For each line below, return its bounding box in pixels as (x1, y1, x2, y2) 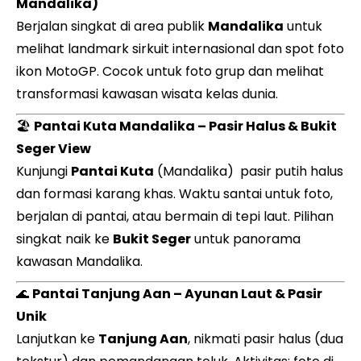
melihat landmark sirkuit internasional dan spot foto (16, 39, 344, 58)
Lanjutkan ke (16, 330, 98, 348)
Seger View (16, 139, 91, 158)
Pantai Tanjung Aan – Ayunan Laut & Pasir (32, 284, 322, 303)
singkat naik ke (16, 230, 113, 248)
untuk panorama (191, 230, 301, 248)
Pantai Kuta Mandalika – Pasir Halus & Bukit (34, 117, 337, 135)
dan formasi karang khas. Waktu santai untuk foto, (16, 185, 333, 203)
